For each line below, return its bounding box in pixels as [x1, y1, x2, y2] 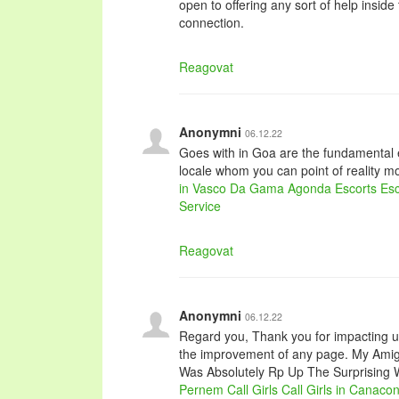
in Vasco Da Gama [179, 179, 284, 197]
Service [179, 197, 221, 215]
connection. [179, 13, 244, 31]
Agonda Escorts [288, 179, 377, 197]
